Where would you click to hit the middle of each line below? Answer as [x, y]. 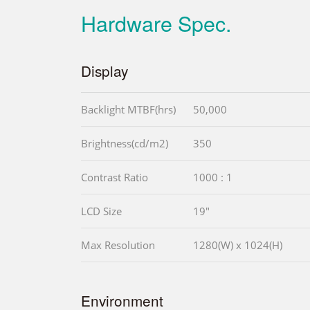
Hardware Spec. [156, 23]
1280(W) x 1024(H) [238, 245]
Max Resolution [118, 245]
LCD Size [101, 211]
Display [104, 71]
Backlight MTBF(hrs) [128, 110]
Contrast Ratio [115, 177]
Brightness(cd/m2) [125, 144]
